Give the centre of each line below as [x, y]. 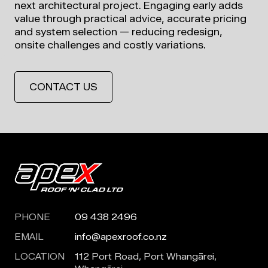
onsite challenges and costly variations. [110, 45]
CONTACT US [63, 87]
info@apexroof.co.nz [121, 237]
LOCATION [39, 256]
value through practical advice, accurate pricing [130, 19]
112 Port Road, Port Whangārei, [146, 256]
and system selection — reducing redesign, [118, 32]
